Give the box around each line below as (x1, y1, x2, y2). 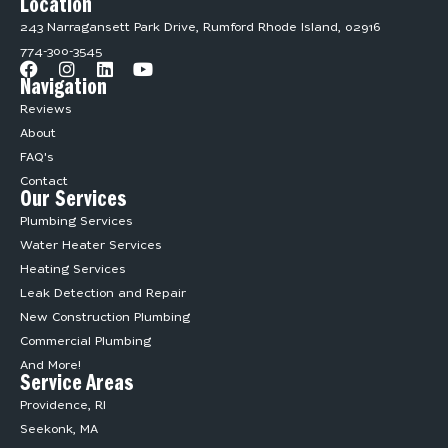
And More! (20, 360, 81, 373)
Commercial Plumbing (20, 336, 151, 349)
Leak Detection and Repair (20, 288, 186, 301)
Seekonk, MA (20, 424, 98, 437)
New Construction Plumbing (20, 312, 190, 325)
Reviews (20, 104, 72, 117)
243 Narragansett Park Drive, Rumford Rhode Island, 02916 (20, 22, 381, 35)
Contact (20, 176, 68, 189)
